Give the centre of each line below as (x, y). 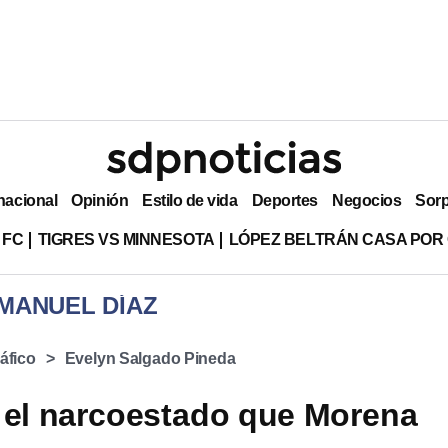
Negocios (366, 200)
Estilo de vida (190, 200)
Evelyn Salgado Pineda (150, 358)
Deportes (284, 200)
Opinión (100, 200)
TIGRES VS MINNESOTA (126, 239)
